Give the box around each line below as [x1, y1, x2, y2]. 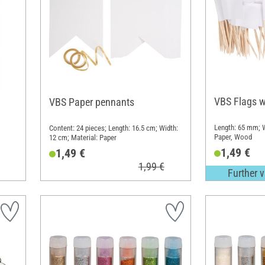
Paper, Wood [214, 132, 252, 141]
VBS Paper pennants [49, 95, 134, 108]
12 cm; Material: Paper [49, 132, 117, 142]
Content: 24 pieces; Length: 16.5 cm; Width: [49, 123, 178, 132]
